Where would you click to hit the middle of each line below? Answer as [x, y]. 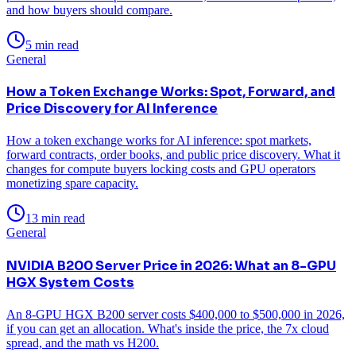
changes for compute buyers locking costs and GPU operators [161, 169]
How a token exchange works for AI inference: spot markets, [159, 141]
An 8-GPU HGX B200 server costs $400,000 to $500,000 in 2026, [176, 314]
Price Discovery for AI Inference [112, 109]
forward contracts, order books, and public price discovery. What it [173, 155]
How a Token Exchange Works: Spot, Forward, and [171, 92]
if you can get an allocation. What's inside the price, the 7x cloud [168, 328]
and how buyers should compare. [89, 10]
